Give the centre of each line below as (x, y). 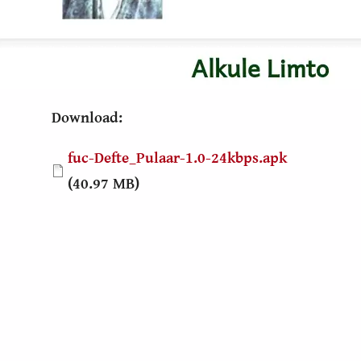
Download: (87, 117)
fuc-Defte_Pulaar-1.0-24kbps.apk (177, 158)
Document (85, 157)
